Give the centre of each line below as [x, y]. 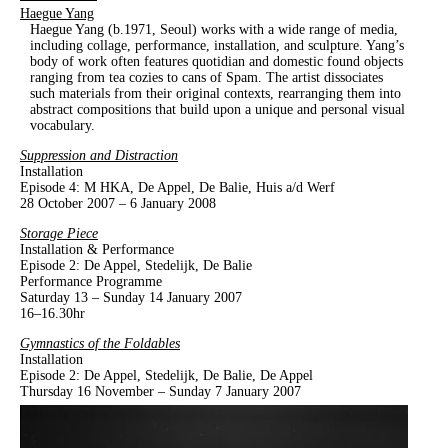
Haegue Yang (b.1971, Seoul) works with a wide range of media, [214, 29]
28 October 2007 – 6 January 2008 [118, 203]
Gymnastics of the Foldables [100, 343]
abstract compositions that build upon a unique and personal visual [217, 109]
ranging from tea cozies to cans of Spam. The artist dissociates [206, 77]
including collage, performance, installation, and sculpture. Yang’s [217, 45]
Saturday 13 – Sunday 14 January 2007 [131, 297]
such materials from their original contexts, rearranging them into [215, 93]
